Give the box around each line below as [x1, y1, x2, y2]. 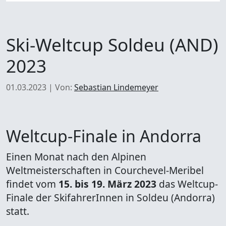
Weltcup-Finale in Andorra [6, 125, 201, 147]
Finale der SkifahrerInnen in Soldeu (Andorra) [6, 190, 215, 204]
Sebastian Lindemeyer [74, 81, 158, 93]
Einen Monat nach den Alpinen [6, 149, 146, 163]
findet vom [6, 177, 59, 191]
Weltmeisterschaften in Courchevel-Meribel [6, 163, 204, 177]
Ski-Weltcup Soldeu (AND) [6, 32, 218, 56]
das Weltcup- [156, 177, 218, 191]
